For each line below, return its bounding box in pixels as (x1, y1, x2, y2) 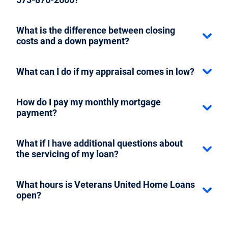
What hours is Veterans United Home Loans (16, 179, 195, 190)
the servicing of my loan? (16, 148, 119, 159)
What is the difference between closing (16, 24, 175, 36)
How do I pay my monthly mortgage (16, 96, 161, 107)
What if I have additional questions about (16, 137, 183, 149)
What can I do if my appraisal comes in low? (16, 66, 194, 77)
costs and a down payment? (16, 35, 129, 46)
